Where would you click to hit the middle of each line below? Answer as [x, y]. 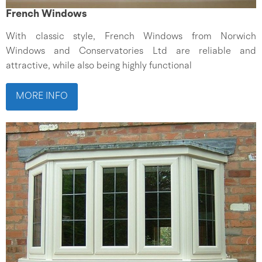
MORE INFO [42, 96]
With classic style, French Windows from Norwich [131, 37]
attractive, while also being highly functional [99, 66]
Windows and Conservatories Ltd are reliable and [131, 51]
